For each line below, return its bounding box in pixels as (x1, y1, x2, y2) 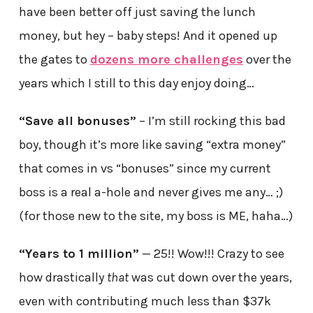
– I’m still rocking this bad (136, 112, 286, 129)
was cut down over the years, (128, 269, 292, 285)
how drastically (18, 269, 107, 285)
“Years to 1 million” (18, 245, 139, 261)
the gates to (18, 51, 90, 67)
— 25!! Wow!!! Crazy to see (138, 245, 284, 261)
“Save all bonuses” (18, 112, 136, 129)
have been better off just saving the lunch (18, 3, 256, 20)
